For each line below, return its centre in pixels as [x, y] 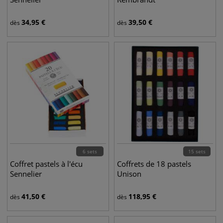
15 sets [197, 151]
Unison [129, 174]
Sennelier [26, 174]
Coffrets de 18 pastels [154, 164]
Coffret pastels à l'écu [46, 164]
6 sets [90, 151]
